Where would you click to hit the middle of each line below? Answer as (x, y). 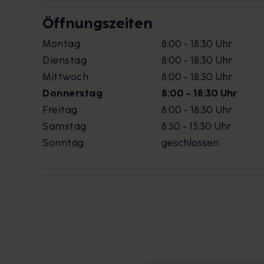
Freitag (60, 110)
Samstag (65, 126)
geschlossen (190, 143)
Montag (61, 44)
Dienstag (65, 60)
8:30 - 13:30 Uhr (196, 126)
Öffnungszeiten (98, 23)
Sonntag (63, 143)
